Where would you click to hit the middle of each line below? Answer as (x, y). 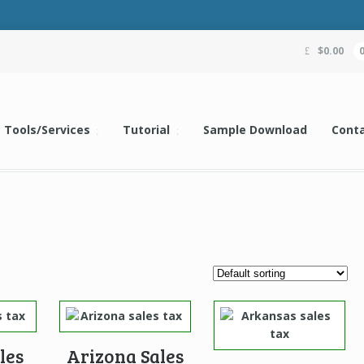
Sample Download (255, 130)
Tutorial (147, 130)
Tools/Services (47, 130)
